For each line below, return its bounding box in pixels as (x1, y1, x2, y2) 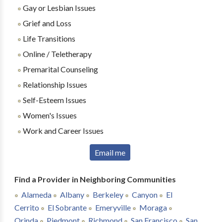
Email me (94, 148, 125, 157)
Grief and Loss (21, 18, 71, 28)
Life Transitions (21, 34, 75, 43)
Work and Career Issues (21, 126, 104, 135)
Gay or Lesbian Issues (21, 3, 96, 12)
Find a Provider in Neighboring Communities (14, 174, 176, 184)
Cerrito (14, 203, 39, 212)
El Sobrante (47, 203, 87, 212)
